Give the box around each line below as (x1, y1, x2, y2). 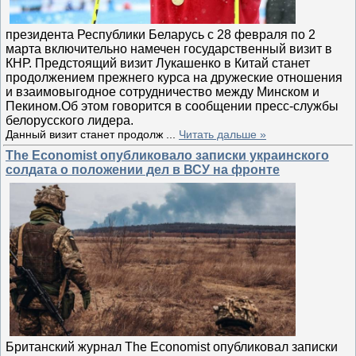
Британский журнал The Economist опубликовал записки (6, 340, 338, 354)
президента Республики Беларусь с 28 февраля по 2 (6, 28, 315, 42)
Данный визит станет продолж (6, 128, 166, 141)
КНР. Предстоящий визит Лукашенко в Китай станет (6, 56, 310, 71)
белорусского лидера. (6, 114, 133, 128)
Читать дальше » (179, 128, 266, 141)
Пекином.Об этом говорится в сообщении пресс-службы (6, 99, 339, 114)
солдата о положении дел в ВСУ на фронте (6, 163, 280, 176)
